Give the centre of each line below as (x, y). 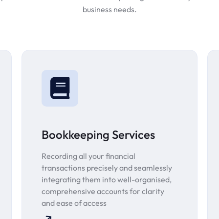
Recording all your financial (88, 156)
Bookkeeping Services (98, 135)
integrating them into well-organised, (107, 180)
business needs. (109, 10)
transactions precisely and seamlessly (107, 168)
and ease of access (74, 203)
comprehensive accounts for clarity (103, 191)
